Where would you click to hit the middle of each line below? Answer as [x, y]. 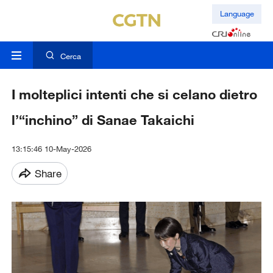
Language [237, 14]
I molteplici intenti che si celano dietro [134, 94]
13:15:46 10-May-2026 [51, 149]
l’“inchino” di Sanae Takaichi [103, 120]
